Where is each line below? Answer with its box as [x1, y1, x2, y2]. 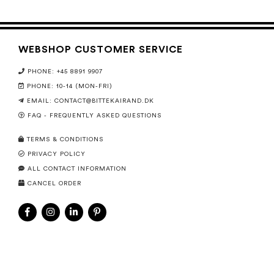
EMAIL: [27, 98, 54, 104]
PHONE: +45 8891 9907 [28, 68, 103, 75]
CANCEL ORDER [28, 180, 81, 187]
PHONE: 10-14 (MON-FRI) [27, 83, 113, 89]
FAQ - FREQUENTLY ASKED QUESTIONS [28, 113, 161, 119]
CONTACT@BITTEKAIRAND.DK [54, 98, 154, 104]
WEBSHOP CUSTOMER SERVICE [18, 45, 183, 54]
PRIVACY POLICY [28, 151, 86, 157]
